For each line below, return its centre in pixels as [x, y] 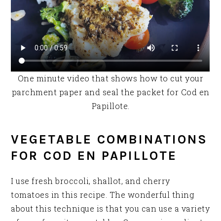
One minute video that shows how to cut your [110, 78]
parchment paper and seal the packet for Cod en [110, 92]
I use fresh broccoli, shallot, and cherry [91, 181]
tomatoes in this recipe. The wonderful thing [103, 195]
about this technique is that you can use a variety [110, 209]
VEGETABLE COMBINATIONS [110, 140]
